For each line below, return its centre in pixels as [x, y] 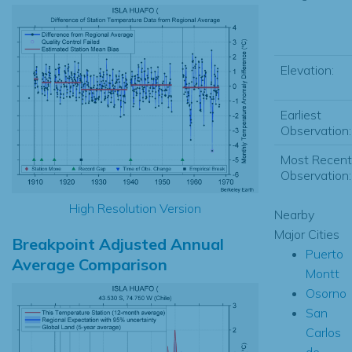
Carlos [323, 332]
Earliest [301, 114]
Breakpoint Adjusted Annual [118, 244]
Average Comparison [90, 264]
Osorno [326, 293]
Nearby [294, 214]
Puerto [324, 253]
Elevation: [307, 70]
